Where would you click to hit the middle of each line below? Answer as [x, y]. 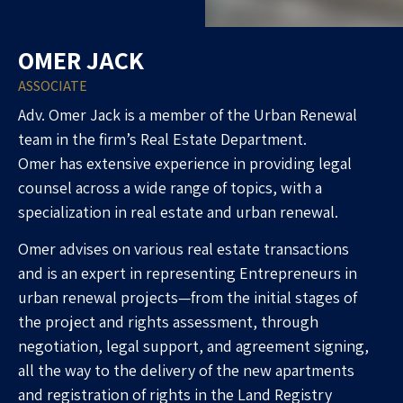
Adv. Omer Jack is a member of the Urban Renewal [188, 115]
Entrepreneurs [290, 273]
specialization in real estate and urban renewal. [178, 212]
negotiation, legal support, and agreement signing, [193, 346]
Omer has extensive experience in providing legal [185, 163]
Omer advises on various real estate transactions [184, 249]
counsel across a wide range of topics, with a [170, 188]
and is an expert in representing [129, 273]
